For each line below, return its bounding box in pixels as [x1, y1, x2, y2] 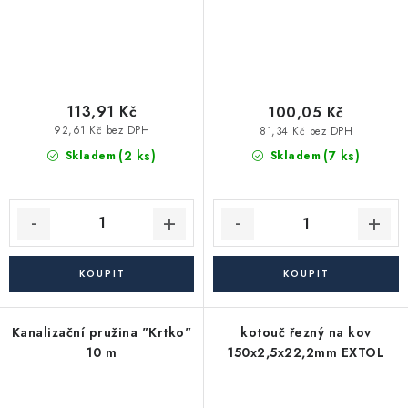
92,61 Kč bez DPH [54, 122, 149, 138]
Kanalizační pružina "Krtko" [11, 323, 192, 342]
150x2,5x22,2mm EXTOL [228, 343, 384, 362]
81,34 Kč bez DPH [260, 123, 352, 138]
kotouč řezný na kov [240, 323, 372, 342]
